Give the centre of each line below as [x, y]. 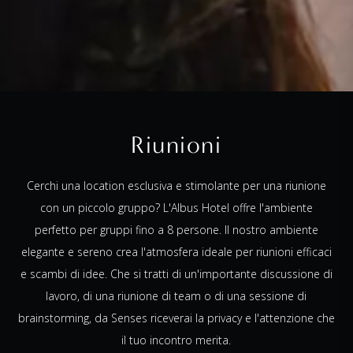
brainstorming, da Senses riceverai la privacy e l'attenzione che [176, 318]
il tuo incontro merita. [176, 340]
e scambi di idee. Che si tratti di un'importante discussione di [176, 274]
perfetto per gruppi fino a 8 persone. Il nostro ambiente [176, 230]
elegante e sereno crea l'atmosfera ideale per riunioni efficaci [176, 252]
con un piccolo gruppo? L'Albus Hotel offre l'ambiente [176, 208]
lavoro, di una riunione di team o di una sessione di [176, 296]
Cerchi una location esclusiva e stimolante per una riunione [176, 186]
